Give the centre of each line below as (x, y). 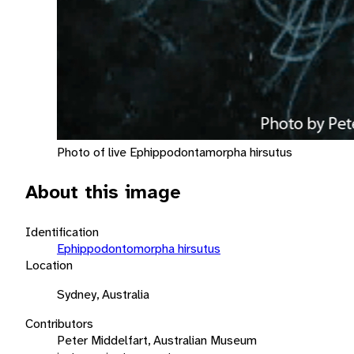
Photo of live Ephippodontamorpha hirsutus (175, 152)
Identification (62, 232)
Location (49, 265)
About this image (103, 192)
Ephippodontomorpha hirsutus (139, 248)
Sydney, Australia (103, 294)
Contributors (59, 323)
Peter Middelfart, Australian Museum (157, 340)
